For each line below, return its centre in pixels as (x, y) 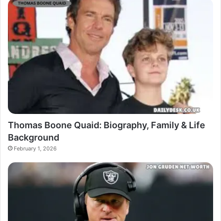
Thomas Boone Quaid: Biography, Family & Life (107, 125)
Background (34, 138)
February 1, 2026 (35, 149)
